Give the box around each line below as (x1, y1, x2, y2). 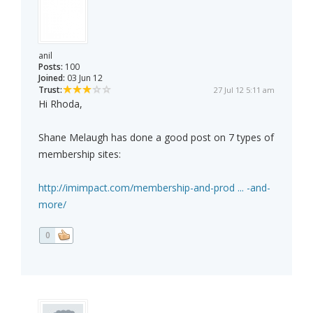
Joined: (38, 72, 65, 85)
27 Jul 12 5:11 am (214, 85, 275, 96)
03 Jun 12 (65, 72, 103, 85)
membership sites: (38, 147, 121, 161)
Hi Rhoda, (38, 97, 82, 111)
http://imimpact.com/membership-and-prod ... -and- (38, 181, 270, 195)
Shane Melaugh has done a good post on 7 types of (38, 131, 274, 145)
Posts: (38, 61, 63, 73)
